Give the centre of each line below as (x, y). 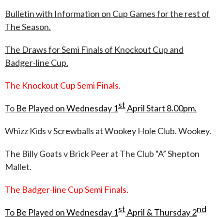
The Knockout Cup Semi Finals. (63, 85)
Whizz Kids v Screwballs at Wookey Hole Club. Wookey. (108, 131)
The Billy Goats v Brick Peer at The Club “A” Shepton (102, 153)
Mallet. (18, 166)
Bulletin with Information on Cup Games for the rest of (107, 13)
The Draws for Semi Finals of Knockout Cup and (94, 49)
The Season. (28, 26)
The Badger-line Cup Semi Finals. (67, 189)
